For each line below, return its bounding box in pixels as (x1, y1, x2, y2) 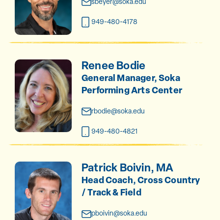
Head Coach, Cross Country (81, 174, 200, 187)
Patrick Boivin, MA (81, 160, 174, 175)
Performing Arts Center (81, 83, 182, 96)
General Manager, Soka (81, 71, 180, 84)
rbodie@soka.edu (91, 106, 144, 115)
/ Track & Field (81, 186, 141, 199)
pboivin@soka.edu (91, 209, 147, 218)
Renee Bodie (81, 57, 146, 73)
